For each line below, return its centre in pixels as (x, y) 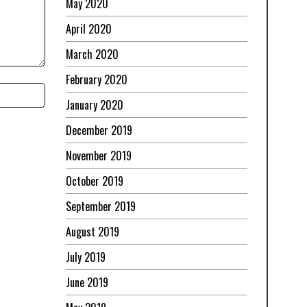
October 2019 (95, 181)
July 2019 (86, 257)
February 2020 (97, 80)
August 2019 (93, 232)
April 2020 (89, 29)
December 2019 (99, 131)
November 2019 (99, 156)
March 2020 (92, 54)
